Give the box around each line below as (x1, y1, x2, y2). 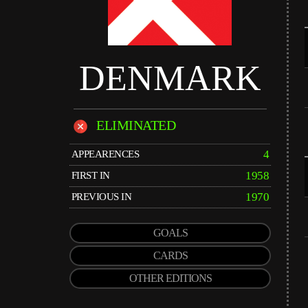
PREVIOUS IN (71, 191, 132, 202)
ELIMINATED (90, 117, 175, 133)
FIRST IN (71, 170, 110, 181)
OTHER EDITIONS (129, 272, 212, 284)
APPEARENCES (71, 148, 140, 159)
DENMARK (78, 58, 261, 98)
